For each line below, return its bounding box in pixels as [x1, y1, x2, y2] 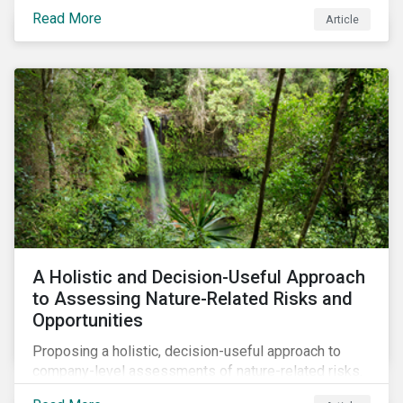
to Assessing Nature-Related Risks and [32, 288, 353, 309]
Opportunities [32, 309, 143, 331]
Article [326, 12, 360, 26]
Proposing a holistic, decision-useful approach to [32, 343, 341, 360]
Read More [32, 9, 102, 27]
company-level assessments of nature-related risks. [32, 363, 363, 380]
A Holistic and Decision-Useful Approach [32, 266, 365, 288]
